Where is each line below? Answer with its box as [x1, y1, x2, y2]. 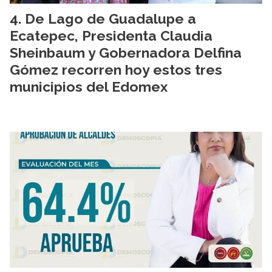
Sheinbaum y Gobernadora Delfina [10, 44, 242, 61]
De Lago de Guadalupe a [25, 10, 196, 27]
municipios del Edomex [10, 78, 168, 95]
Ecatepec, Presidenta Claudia [10, 27, 212, 44]
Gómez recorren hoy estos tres [10, 61, 222, 78]
